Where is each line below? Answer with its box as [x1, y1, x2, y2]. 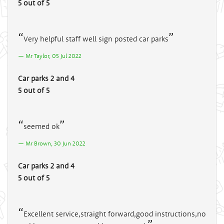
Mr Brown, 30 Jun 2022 [25, 139, 85, 147]
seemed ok [23, 121, 59, 131]
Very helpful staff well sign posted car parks [23, 33, 168, 43]
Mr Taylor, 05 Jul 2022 [25, 51, 81, 59]
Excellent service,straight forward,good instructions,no [23, 208, 206, 218]
